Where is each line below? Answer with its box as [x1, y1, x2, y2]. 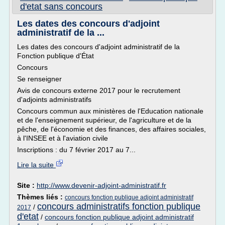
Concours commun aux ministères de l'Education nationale [17, 107, 203, 115]
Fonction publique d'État [17, 52, 94, 60]
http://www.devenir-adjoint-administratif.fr [37, 181, 166, 189]
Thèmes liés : [17, 193, 65, 201]
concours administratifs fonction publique [37, 201, 200, 211]
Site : [17, 181, 37, 189]
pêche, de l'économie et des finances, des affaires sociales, [17, 125, 206, 133]
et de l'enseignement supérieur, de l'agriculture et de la [17, 116, 191, 124]
